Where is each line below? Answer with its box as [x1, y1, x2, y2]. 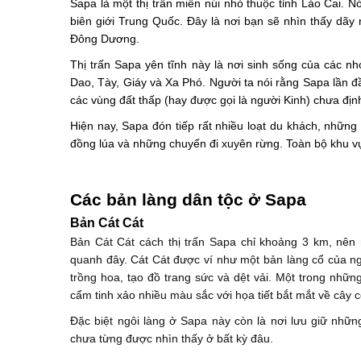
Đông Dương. [70, 32, 139, 45]
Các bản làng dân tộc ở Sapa [70, 190, 306, 209]
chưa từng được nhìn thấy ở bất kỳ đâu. [70, 332, 273, 345]
